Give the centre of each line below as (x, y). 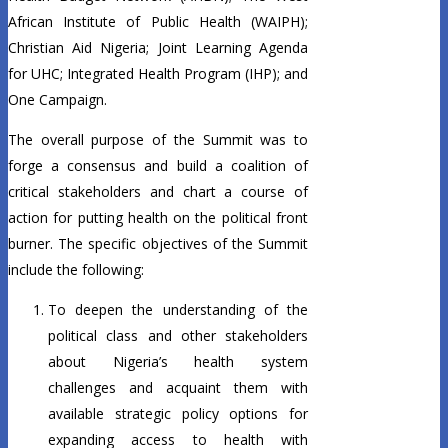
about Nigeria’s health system (178, 362)
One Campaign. (57, 100)
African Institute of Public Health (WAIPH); (158, 22)
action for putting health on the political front (158, 218)
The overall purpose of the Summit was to (158, 140)
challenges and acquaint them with (178, 388)
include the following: (76, 270)
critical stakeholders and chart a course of (158, 192)
